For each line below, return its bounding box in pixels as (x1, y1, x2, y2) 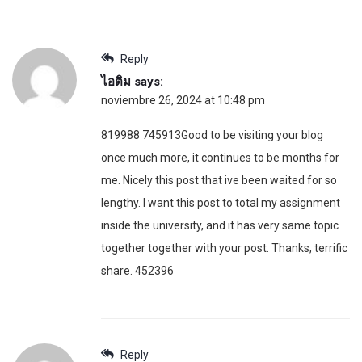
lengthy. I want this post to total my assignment (101, 196, 340, 210)
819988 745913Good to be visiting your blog (101, 128, 323, 142)
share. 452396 (101, 264, 174, 278)
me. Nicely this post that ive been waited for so (101, 174, 337, 187)
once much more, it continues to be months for (101, 151, 339, 165)
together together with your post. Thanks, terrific (101, 242, 347, 255)
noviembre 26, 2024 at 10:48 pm (101, 94, 265, 107)
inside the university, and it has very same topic (101, 219, 339, 233)
